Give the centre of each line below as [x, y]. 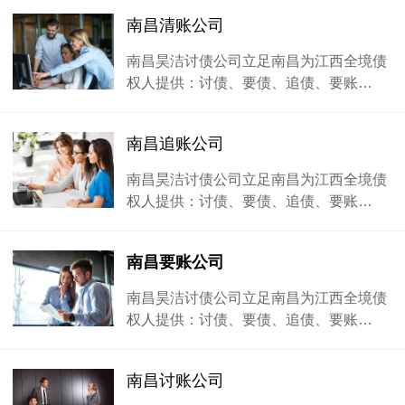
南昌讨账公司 [175, 381]
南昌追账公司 [175, 144]
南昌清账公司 [175, 25]
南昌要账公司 [175, 262]
